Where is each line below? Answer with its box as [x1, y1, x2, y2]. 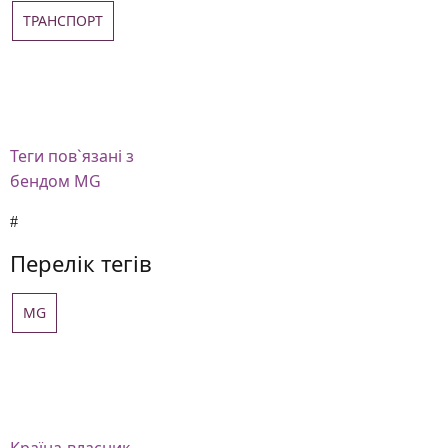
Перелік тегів [10, 248, 152, 278]
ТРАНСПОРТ [23, 11, 103, 30]
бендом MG [10, 170, 101, 192]
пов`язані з [48, 145, 134, 167]
